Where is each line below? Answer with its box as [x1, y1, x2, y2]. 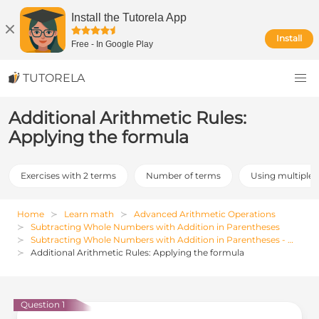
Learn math [64, 209, 114, 219]
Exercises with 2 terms [21, 170, 116, 181]
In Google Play [96, 39, 153, 49]
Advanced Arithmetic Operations [134, 209, 276, 219]
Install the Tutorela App [71, 11, 187, 23]
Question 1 [21, 299, 65, 310]
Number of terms [146, 170, 221, 181]
